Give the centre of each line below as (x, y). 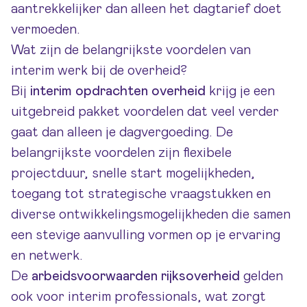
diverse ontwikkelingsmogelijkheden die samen (151, 214)
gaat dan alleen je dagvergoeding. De (122, 132)
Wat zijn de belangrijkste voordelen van (131, 50)
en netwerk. (47, 256)
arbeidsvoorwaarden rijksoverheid (136, 276)
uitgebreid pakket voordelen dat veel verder (145, 112)
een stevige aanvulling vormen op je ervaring (146, 235)
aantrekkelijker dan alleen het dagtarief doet (146, 9)
